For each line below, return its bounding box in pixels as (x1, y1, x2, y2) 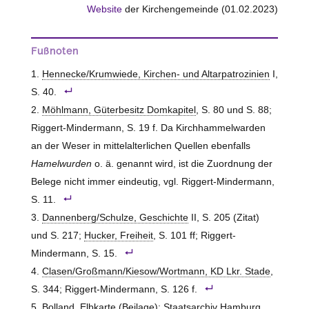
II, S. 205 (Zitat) (188, 212, 259, 223)
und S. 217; (30, 230, 84, 241)
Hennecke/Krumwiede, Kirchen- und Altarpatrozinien (41, 68, 270, 79)
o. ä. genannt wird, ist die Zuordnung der (91, 158, 272, 169)
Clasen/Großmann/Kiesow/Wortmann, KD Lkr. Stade (41, 266, 270, 277)
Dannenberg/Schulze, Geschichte (41, 212, 188, 223)
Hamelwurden (30, 158, 92, 169)
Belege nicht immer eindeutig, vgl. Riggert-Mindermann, (30, 176, 275, 187)
